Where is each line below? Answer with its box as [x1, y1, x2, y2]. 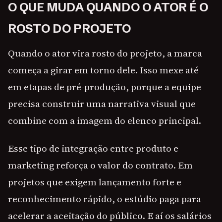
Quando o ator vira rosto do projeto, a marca [8, 47, 202, 60]
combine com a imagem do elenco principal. [8, 114, 201, 127]
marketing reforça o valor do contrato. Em [8, 159, 193, 172]
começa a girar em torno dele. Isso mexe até [8, 63, 199, 77]
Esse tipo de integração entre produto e [8, 142, 178, 155]
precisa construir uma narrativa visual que [8, 97, 196, 111]
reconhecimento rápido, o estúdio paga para [8, 192, 201, 206]
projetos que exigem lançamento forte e [8, 175, 181, 189]
